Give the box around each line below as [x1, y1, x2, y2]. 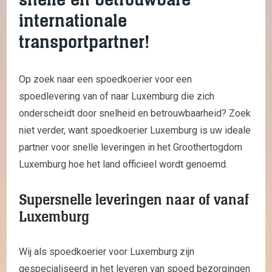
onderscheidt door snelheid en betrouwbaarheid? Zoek [19, 107, 251, 119]
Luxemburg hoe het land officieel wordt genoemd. [19, 158, 228, 170]
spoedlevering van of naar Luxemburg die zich [19, 90, 214, 102]
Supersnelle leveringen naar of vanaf [19, 189, 249, 209]
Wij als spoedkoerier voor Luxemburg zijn [19, 245, 194, 257]
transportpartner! [19, 30, 149, 54]
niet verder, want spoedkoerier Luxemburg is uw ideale [19, 124, 251, 136]
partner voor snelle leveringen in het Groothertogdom [19, 141, 242, 153]
